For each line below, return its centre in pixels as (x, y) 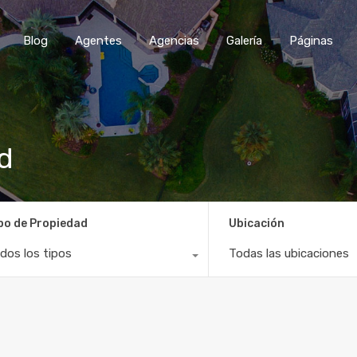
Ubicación (257, 223)
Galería (244, 41)
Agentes (98, 41)
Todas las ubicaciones (289, 253)
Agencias (174, 41)
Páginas (311, 41)
